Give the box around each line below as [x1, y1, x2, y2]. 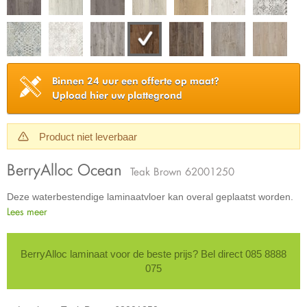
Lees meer [7, 204, 47, 218]
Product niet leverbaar [39, 130, 138, 143]
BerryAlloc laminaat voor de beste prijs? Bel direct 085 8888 [21, 247, 286, 260]
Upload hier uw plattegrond [52, 90, 182, 101]
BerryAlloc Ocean [7, 159, 127, 180]
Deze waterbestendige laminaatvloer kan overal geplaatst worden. [7, 191, 293, 202]
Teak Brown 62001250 [130, 164, 234, 178]
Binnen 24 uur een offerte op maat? [52, 75, 219, 86]
